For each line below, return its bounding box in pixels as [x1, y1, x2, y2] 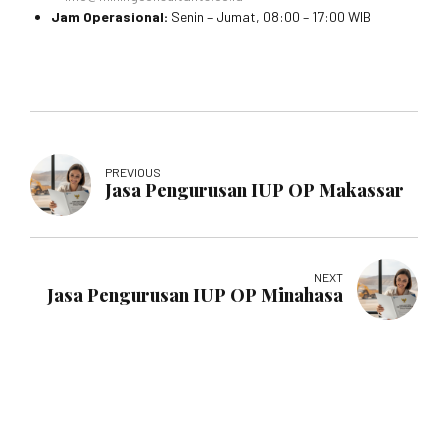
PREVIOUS [105, 165, 162, 180]
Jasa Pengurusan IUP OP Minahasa [46, 282, 343, 307]
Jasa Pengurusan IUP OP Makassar [105, 178, 405, 203]
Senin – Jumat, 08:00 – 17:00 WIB [168, 8, 371, 26]
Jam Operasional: [51, 8, 168, 26]
